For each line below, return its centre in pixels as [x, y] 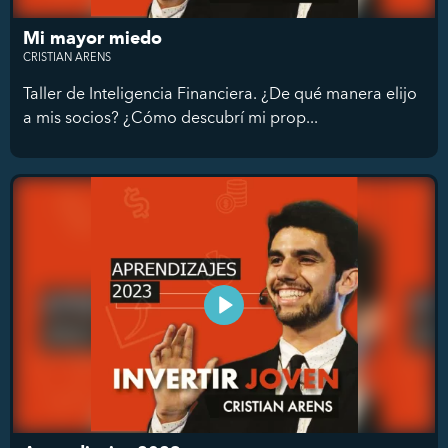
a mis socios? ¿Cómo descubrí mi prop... [170, 116]
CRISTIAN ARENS [67, 56]
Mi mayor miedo [92, 38]
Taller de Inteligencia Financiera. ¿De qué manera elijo [220, 92]
